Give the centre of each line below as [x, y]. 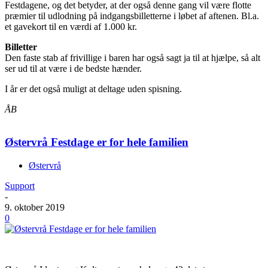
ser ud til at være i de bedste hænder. [73, 69]
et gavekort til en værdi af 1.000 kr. [71, 27]
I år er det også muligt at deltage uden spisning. [93, 89]
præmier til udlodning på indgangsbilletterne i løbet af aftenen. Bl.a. [132, 16]
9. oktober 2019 [35, 207]
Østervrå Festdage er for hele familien [97, 142]
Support [20, 185]
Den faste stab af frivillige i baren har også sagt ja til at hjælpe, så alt [133, 58]
